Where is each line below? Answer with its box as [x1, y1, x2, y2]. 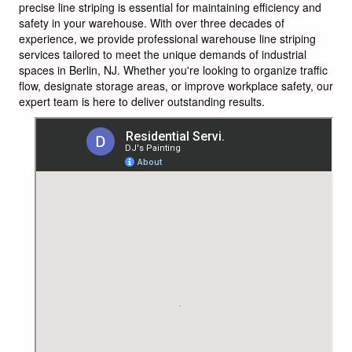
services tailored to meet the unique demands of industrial [19, 46, 306, 62]
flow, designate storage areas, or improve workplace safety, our [19, 77, 333, 93]
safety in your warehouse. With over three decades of [19, 14, 284, 31]
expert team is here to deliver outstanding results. [19, 93, 265, 109]
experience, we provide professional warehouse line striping [19, 30, 316, 46]
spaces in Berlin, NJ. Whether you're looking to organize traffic [19, 61, 328, 78]
